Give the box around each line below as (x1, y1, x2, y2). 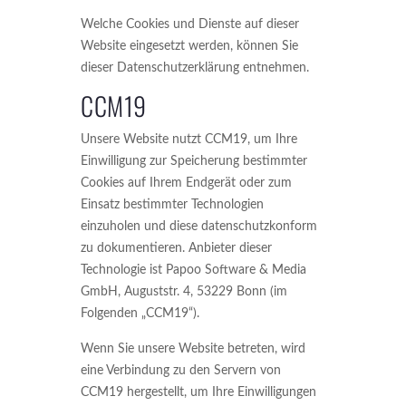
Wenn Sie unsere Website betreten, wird (81, 343, 305, 355)
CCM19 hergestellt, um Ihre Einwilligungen (81, 386, 316, 399)
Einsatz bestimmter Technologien (81, 198, 264, 211)
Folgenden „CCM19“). (81, 307, 199, 320)
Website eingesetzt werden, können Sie (81, 40, 298, 53)
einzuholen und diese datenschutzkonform (81, 220, 317, 233)
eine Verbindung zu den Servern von (81, 364, 281, 377)
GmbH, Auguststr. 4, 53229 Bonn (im (81, 285, 287, 298)
